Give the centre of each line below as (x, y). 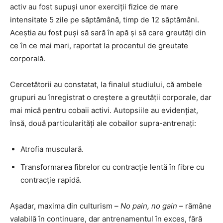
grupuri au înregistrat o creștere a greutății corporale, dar (111, 98)
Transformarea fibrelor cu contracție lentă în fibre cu (112, 167)
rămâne (197, 206)
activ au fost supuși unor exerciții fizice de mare (94, 7)
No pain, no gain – (152, 206)
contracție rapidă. (51, 180)
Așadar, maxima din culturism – (65, 206)
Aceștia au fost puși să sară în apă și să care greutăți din (108, 33)
